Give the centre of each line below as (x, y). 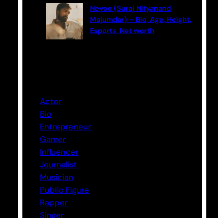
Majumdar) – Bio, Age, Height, (140, 19)
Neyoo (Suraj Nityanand (130, 8)
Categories (52, 77)
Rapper (54, 202)
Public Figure (65, 190)
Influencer (59, 152)
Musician (57, 177)
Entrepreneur (66, 126)
